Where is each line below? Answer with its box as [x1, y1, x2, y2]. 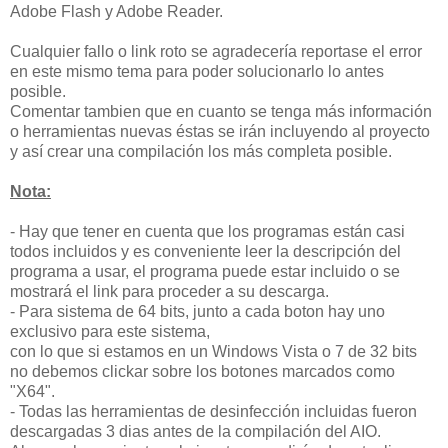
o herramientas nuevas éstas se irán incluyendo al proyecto [10, 123, 430, 141]
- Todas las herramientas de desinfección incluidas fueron [10, 403, 417, 421]
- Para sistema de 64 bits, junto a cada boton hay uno [10, 303, 385, 321]
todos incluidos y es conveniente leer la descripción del [10, 243, 401, 261]
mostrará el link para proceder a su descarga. [10, 283, 329, 301]
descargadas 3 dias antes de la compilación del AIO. [10, 423, 381, 441]
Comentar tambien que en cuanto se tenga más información [10, 103, 432, 121]
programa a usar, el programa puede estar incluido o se [10, 263, 400, 281]
